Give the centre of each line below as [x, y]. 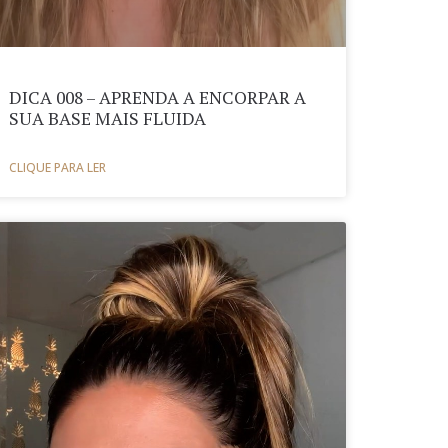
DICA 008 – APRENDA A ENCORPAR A [158, 98]
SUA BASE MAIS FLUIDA [108, 119]
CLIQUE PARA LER [58, 168]
